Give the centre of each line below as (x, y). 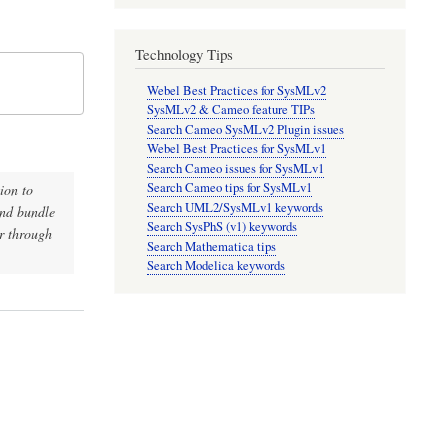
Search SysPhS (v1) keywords (222, 227)
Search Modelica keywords (216, 266)
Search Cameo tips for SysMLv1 (230, 188)
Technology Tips (183, 53)
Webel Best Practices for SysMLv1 (237, 149)
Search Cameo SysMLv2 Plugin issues (246, 129)
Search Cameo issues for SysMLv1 (236, 168)
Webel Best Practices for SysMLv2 (237, 90)
